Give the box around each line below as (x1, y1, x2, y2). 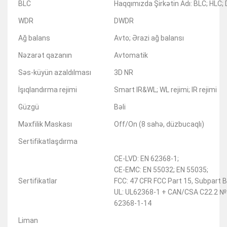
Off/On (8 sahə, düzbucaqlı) (114, 120, 204, 129)
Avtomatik (114, 51, 148, 60)
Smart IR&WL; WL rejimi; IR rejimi (114, 86, 217, 94)
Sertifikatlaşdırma (18, 137, 78, 146)
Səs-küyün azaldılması (18, 68, 91, 77)
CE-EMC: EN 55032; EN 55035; (114, 166, 208, 174)
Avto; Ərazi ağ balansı (114, 34, 184, 43)
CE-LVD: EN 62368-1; (114, 155, 179, 163)
